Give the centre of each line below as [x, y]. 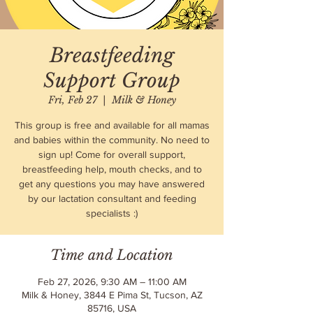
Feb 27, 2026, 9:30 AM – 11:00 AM [112, 282]
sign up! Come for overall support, [112, 154]
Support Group [112, 81]
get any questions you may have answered [112, 184]
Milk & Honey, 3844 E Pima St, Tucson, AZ [112, 295]
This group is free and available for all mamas [112, 125]
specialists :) [112, 213]
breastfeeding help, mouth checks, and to [112, 169]
